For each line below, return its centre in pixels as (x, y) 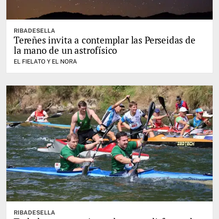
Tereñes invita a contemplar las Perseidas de (105, 40)
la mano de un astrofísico (66, 50)
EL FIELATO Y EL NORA (45, 61)
